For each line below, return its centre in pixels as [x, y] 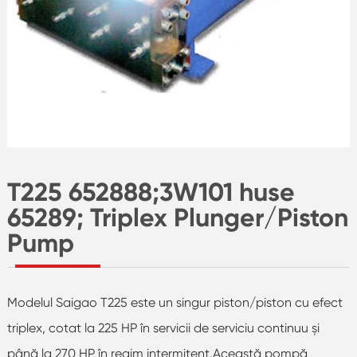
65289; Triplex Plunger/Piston [177, 217]
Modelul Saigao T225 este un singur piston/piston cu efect [175, 302]
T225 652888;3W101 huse [151, 192]
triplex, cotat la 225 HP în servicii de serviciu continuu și [163, 328]
